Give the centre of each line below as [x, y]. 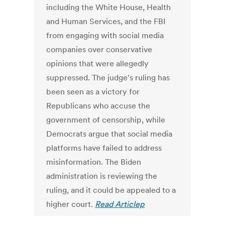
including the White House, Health [109, 7]
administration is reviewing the [102, 176]
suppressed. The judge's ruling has [108, 78]
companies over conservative [99, 49]
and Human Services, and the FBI [106, 21]
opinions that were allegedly [98, 64]
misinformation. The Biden [94, 162]
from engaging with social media [105, 35]
